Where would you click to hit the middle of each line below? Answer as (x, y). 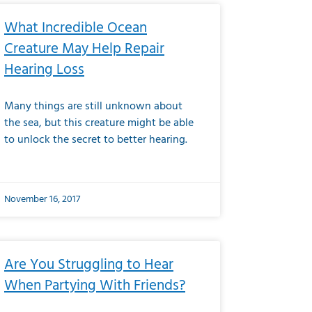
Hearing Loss (44, 70)
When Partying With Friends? (95, 286)
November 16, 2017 (42, 200)
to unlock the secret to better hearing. (96, 140)
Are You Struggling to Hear (89, 265)
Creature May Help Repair (84, 49)
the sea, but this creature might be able (99, 123)
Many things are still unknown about (93, 107)
